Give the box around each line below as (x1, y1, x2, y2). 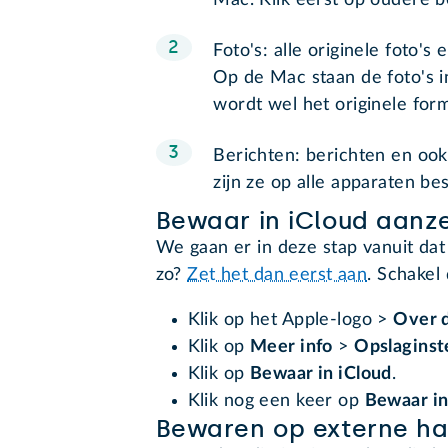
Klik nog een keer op (187, 392, 365, 411)
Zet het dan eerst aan (187, 266, 368, 285)
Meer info (249, 338, 333, 357)
